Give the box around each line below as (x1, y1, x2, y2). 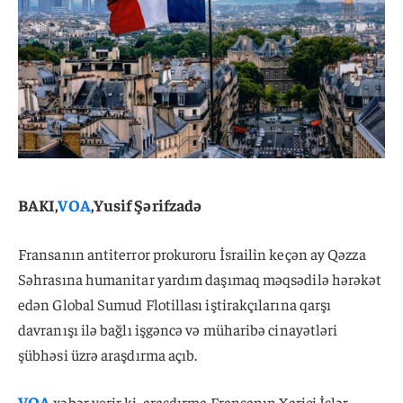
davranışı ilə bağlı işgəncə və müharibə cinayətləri (18, 319, 338, 340)
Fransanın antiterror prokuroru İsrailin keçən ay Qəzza (18, 244, 366, 264)
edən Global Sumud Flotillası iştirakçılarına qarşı (18, 294, 332, 315)
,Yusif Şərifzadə (90, 193, 202, 215)
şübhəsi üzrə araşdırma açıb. (18, 345, 198, 365)
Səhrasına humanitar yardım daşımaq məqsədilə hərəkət (18, 269, 382, 290)
